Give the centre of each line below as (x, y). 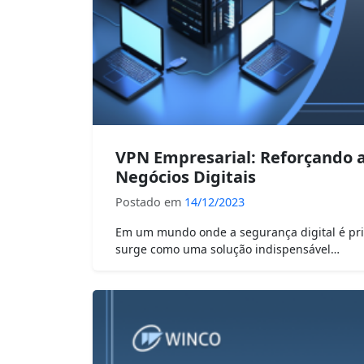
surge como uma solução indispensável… (227, 249)
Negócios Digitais (186, 177)
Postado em (150, 202)
